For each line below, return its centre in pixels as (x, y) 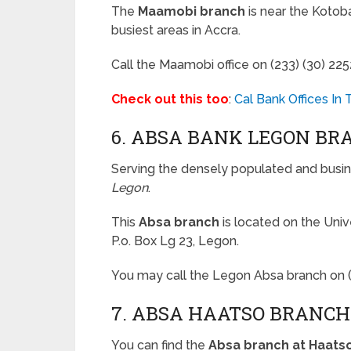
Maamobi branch (192, 11)
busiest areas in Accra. (176, 30)
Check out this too (170, 99)
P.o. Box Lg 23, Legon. (175, 241)
